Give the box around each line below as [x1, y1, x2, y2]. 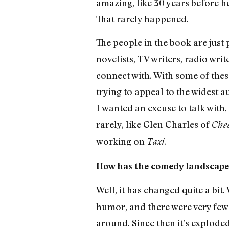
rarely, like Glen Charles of [96, 119, 212, 130]
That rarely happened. [96, 13, 189, 25]
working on [96, 135, 147, 147]
